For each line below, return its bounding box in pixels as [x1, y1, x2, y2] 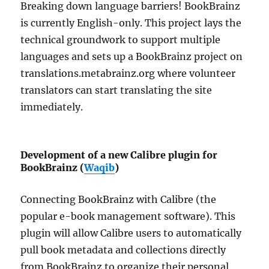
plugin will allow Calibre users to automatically [20, 227, 242, 240]
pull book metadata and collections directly [20, 244, 226, 256]
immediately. [20, 101, 83, 113]
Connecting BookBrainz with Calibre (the [20, 193, 217, 206]
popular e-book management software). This [20, 210, 236, 223]
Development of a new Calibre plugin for [20, 149, 218, 162]
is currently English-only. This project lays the [20, 17, 242, 29]
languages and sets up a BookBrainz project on [20, 50, 243, 63]
